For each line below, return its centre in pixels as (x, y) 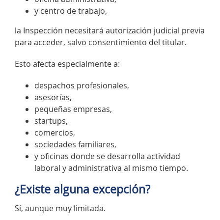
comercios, (55, 132)
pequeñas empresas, (73, 109)
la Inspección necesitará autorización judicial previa (110, 30)
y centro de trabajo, (71, 11)
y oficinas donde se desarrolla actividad (107, 156)
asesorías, (53, 97)
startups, (51, 121)
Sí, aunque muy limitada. (60, 208)
